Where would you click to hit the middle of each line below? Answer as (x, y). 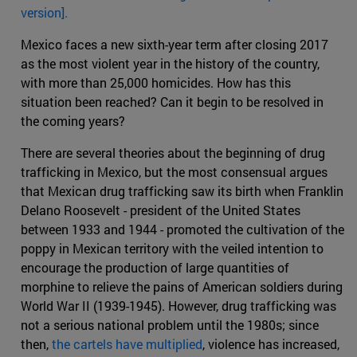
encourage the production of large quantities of (155, 268)
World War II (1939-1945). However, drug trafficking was (178, 306)
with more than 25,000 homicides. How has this (156, 83)
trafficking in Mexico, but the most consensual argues (174, 172)
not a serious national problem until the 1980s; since (170, 325)
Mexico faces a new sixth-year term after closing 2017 (175, 45)
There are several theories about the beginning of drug (173, 153)
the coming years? (73, 121)
